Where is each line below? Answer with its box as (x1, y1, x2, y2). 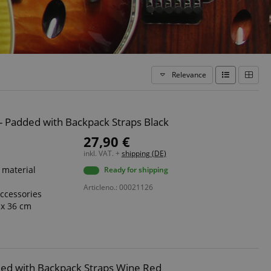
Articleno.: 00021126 (83, 182, 153, 192)
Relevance (170, 70, 206, 80)
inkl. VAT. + (83, 148, 122, 158)
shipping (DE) (121, 148, 166, 158)
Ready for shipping (103, 165, 168, 175)
